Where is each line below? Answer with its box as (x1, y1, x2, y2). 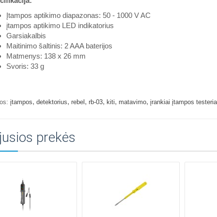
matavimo (118, 98, 146, 106)
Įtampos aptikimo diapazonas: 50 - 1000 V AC (6, 11, 151, 19)
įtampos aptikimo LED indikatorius (6, 21, 114, 30)
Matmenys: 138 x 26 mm (6, 52, 86, 60)
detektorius (36, 98, 67, 106)
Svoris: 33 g (6, 62, 44, 70)
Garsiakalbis (6, 31, 46, 40)
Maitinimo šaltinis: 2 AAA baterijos (6, 42, 112, 50)
